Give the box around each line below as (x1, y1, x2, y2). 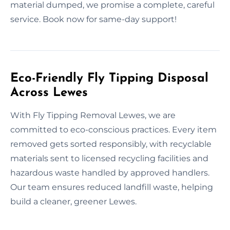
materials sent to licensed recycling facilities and (10, 153, 208, 163)
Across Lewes (10, 86, 88, 99)
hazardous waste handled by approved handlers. (10, 167, 209, 178)
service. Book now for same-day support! (10, 14, 177, 24)
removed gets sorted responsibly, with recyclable (10, 139, 212, 149)
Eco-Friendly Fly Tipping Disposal (10, 72, 208, 85)
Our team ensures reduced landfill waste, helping (10, 182, 213, 192)
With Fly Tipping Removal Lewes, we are (10, 110, 176, 120)
